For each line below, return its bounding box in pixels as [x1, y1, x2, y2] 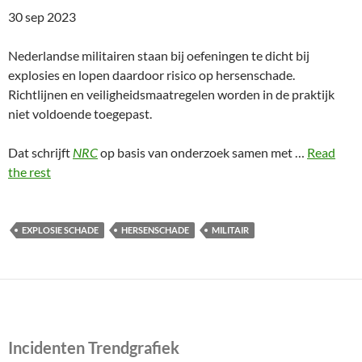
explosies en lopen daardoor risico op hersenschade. [8, 67, 295, 82]
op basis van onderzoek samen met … [98, 145, 307, 160]
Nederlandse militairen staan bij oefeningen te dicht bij [8, 48, 309, 63]
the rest [8, 164, 51, 179]
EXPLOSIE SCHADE [22, 225, 99, 235]
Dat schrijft [8, 145, 73, 160]
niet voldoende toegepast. [8, 106, 152, 121]
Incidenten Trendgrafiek [8, 338, 179, 357]
